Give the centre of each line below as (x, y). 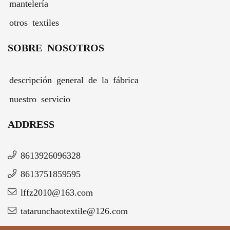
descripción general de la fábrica (74, 80)
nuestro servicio (40, 99)
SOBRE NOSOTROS (56, 47)
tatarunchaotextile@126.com (74, 210)
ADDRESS (31, 123)
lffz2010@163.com (57, 191)
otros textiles (34, 22)
